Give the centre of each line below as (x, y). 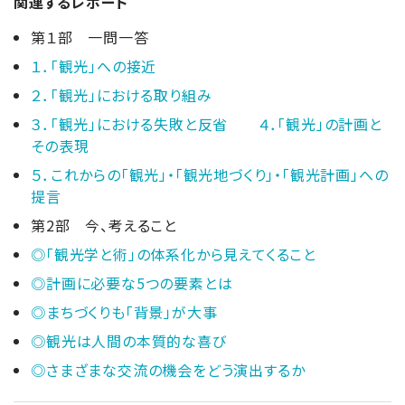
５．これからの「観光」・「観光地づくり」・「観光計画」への (210, 174)
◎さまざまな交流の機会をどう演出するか (168, 369)
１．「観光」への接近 (94, 66)
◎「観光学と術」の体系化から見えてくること (174, 254)
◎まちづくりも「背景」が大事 (124, 311)
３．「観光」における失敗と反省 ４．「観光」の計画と (207, 123)
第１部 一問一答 (90, 37)
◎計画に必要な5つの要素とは (132, 283)
